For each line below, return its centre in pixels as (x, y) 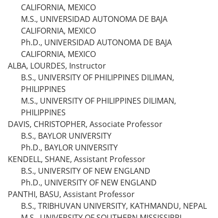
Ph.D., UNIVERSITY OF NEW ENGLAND (89, 182)
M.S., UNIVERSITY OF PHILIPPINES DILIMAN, (99, 101)
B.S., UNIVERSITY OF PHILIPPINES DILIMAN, (98, 77)
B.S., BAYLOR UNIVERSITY (66, 136)
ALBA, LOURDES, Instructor (57, 66)
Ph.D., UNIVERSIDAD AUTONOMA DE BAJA (96, 42)
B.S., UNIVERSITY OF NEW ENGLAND (86, 171)
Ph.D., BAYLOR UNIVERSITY (69, 147)
